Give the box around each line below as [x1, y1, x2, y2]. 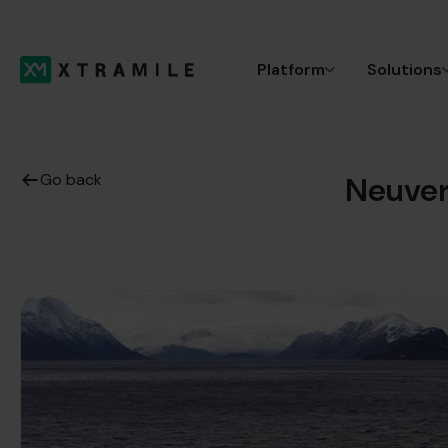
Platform [257, 59, 325, 80]
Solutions [367, 59, 442, 80]
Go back [40, 169, 102, 190]
